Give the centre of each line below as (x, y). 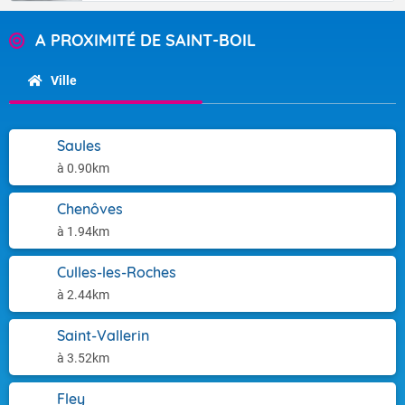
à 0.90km (83, 168)
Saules (79, 146)
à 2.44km (83, 295)
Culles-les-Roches (117, 272)
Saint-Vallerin (103, 335)
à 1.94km (83, 231)
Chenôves (90, 209)
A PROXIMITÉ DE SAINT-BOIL (146, 40)
